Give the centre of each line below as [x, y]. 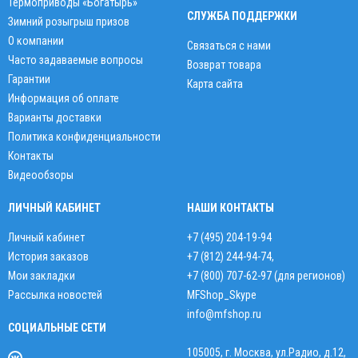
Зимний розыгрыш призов [69, 22]
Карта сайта [215, 84]
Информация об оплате [64, 99]
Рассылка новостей [55, 295]
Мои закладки [42, 276]
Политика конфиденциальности [84, 137]
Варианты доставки [55, 118]
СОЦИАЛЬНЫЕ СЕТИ [57, 328]
